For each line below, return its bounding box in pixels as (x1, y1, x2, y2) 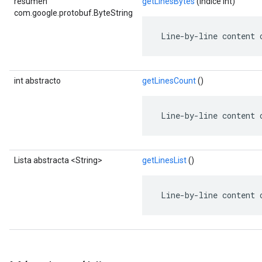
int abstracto (14, 76, 61, 85)
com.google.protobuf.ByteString (14, 8, 133, 18)
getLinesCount (142, 76, 196, 85)
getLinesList (142, 156, 187, 165)
